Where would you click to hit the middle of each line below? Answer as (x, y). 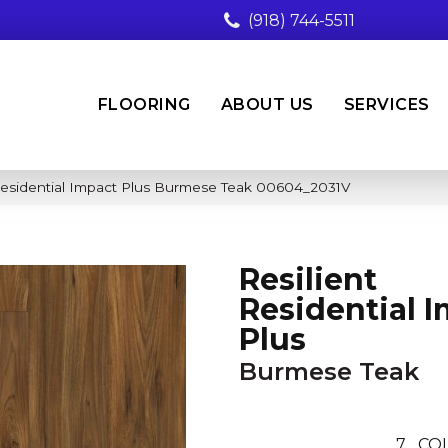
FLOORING (144, 104)
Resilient (308, 279)
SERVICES (386, 104)
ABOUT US (267, 104)
